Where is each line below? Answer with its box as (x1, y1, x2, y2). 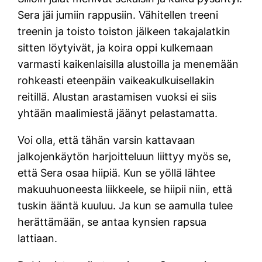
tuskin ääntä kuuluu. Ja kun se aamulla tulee (18, 199, 233, 212)
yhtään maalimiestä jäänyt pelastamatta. (18, 106, 218, 119)
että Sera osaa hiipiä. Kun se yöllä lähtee (18, 166, 216, 179)
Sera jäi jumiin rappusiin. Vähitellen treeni (18, 8, 219, 21)
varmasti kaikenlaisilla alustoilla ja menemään (18, 57, 239, 70)
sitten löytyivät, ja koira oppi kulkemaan (18, 41, 214, 54)
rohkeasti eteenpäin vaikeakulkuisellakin (18, 74, 215, 87)
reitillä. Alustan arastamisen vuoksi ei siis (18, 90, 217, 103)
